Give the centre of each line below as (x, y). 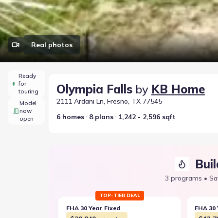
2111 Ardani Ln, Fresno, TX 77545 (109, 101)
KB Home (178, 89)
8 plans (101, 117)
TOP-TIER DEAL (120, 195)
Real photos (52, 45)
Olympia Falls (94, 89)
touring (28, 91)
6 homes (70, 117)
